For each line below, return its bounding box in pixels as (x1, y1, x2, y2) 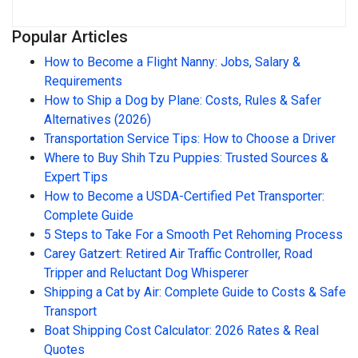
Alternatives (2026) (44, 112, 151, 128)
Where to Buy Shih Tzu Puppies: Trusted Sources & (44, 150, 328, 166)
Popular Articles (12, 27, 128, 47)
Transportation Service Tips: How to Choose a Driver (44, 131, 336, 147)
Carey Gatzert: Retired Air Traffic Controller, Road (44, 246, 312, 262)
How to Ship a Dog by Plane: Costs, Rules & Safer (44, 93, 321, 109)
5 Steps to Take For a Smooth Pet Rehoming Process (44, 227, 343, 243)
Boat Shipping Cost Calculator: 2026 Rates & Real (44, 323, 319, 339)
